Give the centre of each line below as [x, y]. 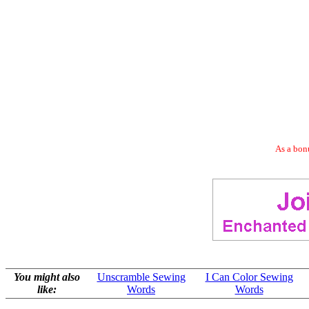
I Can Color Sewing [249, 277]
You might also [47, 277]
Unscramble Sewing [141, 277]
